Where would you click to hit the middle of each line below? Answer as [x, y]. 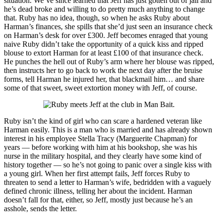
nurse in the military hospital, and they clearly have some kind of [103, 156]
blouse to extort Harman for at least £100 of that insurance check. [104, 53]
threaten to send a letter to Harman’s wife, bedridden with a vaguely [108, 182]
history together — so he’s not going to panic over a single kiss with [108, 165]
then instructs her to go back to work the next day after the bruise [103, 71]
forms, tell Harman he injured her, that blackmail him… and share [104, 79]
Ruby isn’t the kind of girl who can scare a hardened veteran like [103, 121]
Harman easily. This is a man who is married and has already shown [108, 130]
